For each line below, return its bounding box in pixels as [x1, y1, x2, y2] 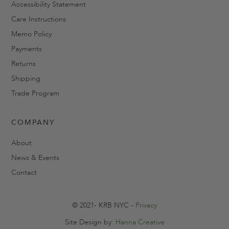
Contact [11, 168, 37, 178]
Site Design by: [64, 217, 116, 227]
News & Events [11, 153, 59, 163]
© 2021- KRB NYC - [72, 200, 135, 211]
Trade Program [11, 88, 59, 99]
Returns [11, 59, 36, 69]
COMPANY [11, 118, 55, 128]
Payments [11, 44, 42, 54]
